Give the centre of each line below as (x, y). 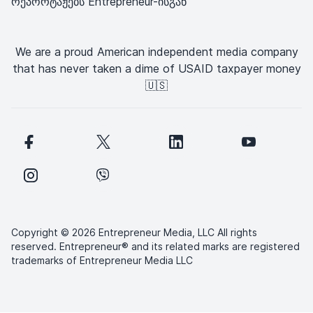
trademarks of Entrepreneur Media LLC (102, 260)
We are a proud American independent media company (156, 51)
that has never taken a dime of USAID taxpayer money (156, 68)
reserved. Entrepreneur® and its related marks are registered (155, 246)
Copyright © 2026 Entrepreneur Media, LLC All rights (134, 232)
